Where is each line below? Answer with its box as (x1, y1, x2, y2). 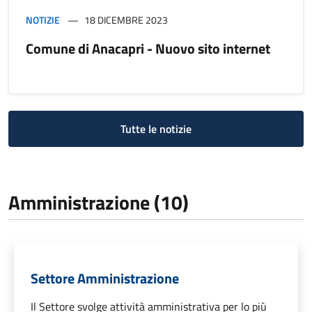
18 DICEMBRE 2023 (84, 12, 168, 27)
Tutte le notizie (120, 120, 192, 137)
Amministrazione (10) (8, 187, 189, 217)
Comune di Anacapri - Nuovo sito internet (26, 37, 270, 59)
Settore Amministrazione (31, 267, 179, 289)
